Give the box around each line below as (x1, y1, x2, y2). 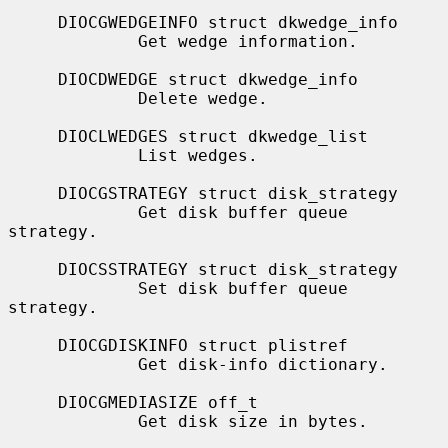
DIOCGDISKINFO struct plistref (8, 335, 58, 355)
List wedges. (8, 145, 138, 165)
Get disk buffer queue (8, 202, 138, 222)
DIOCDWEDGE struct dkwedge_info (8, 69, 58, 89)
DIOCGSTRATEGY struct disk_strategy (8, 183, 58, 203)
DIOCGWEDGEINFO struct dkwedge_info (8, 12, 58, 32)
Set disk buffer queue (8, 278, 138, 298)
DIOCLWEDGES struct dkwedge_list (8, 126, 58, 146)
